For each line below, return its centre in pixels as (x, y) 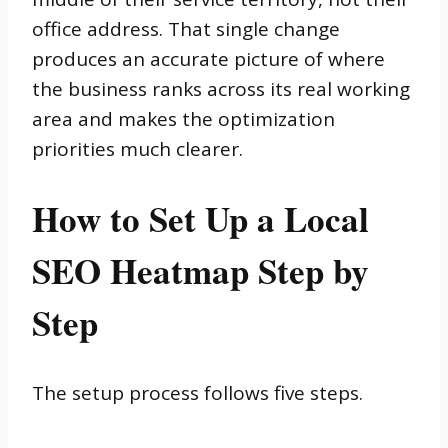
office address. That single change (186, 28)
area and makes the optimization (183, 118)
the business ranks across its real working (221, 88)
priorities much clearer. (137, 148)
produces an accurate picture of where (208, 58)
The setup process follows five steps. (197, 392)
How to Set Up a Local (200, 218)
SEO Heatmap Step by (200, 270)
